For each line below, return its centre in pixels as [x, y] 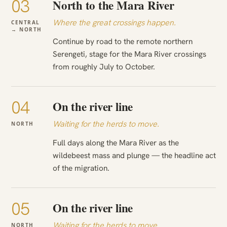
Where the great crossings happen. [114, 23]
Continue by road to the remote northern [123, 42]
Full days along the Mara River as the [116, 143]
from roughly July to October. [104, 67]
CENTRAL [26, 23]
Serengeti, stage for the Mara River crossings [129, 54]
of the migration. [81, 168]
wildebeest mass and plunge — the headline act [134, 156]
